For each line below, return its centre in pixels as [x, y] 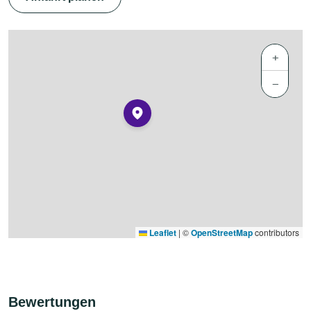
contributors [276, 232]
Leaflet [162, 232]
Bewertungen [52, 302]
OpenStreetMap [222, 232]
